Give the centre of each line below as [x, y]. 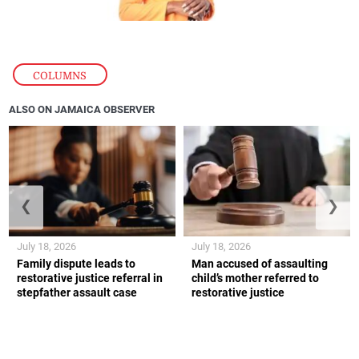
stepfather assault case [77, 293]
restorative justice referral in [90, 278]
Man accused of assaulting [260, 264]
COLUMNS [60, 75]
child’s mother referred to [255, 278]
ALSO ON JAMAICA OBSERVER [82, 110]
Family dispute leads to [77, 264]
